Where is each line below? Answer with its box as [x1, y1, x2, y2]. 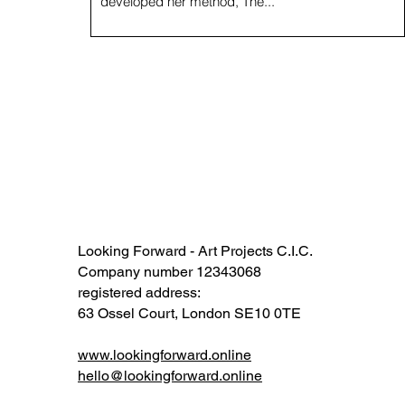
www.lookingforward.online [78, 345, 251, 363]
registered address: [78, 283, 201, 301]
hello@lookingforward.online [78, 366, 262, 384]
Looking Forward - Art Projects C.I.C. [78, 241, 313, 259]
